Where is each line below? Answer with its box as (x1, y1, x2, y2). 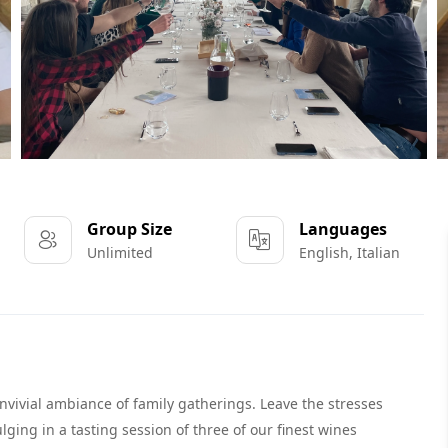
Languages (298, 218, 387, 240)
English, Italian (298, 243, 400, 262)
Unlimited (86, 243, 153, 262)
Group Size (86, 218, 172, 240)
